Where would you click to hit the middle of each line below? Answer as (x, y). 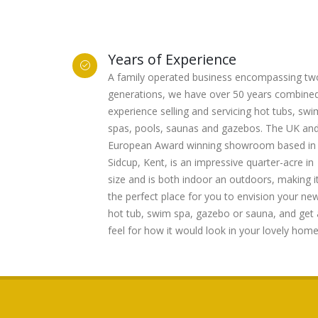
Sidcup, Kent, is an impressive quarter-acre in (211, 162)
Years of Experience (172, 59)
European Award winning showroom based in (212, 145)
